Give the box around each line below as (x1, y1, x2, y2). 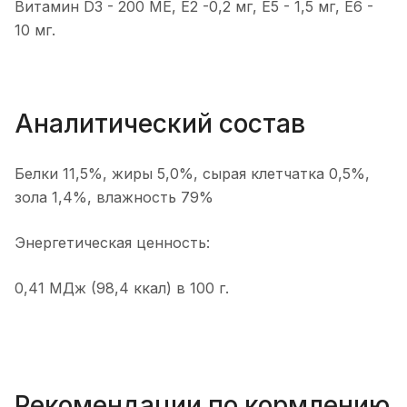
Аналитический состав (15, 108, 305, 140)
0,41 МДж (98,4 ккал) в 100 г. (15, 278, 229, 297)
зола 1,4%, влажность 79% (15, 187, 213, 206)
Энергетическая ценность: (15, 233, 210, 252)
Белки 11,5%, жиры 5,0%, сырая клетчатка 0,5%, (15, 164, 370, 183)
